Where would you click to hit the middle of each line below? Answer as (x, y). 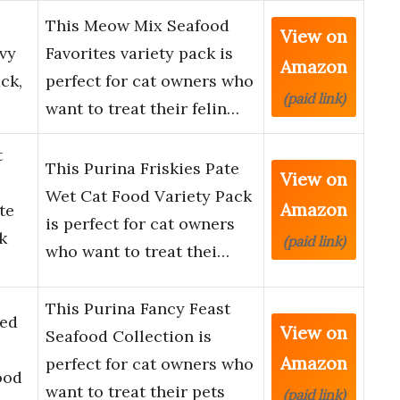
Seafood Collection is (129, 337)
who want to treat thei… (137, 252)
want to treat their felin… (142, 109)
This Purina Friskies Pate (142, 169)
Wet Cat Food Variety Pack (149, 196)
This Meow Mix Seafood (137, 26)
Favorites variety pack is (139, 54)
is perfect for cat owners (140, 224)
